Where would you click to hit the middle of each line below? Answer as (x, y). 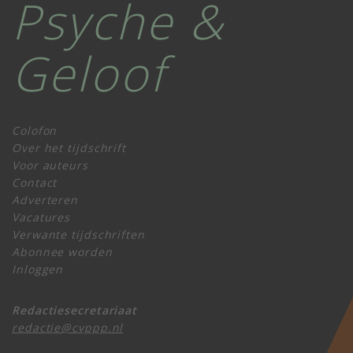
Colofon (35, 131)
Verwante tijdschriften (78, 235)
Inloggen (38, 269)
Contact (35, 183)
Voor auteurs (50, 165)
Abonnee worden (62, 252)
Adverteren (45, 200)
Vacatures (41, 217)
